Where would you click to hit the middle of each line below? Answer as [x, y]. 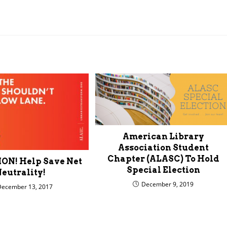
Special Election [163, 170]
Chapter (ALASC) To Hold [163, 159]
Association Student [163, 147]
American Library [163, 136]
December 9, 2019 [168, 184]
